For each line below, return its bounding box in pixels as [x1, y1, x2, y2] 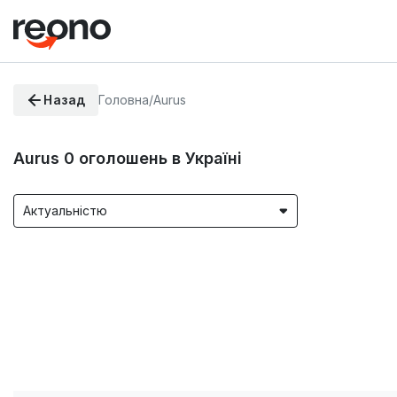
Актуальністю [23, 203, 107, 219]
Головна [97, 92, 149, 107]
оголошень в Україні [79, 148, 242, 167]
